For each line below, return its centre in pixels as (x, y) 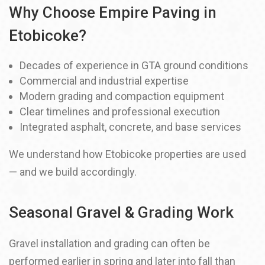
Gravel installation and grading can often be (109, 243)
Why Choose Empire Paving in (113, 12)
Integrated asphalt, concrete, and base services (130, 127)
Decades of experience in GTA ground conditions (134, 65)
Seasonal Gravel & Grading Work (121, 212)
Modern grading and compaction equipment (122, 96)
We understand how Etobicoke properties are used (127, 154)
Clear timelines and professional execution (120, 112)
